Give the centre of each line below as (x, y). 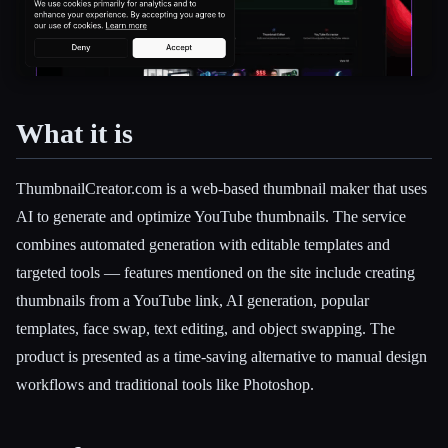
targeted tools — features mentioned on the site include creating (215, 273)
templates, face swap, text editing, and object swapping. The (205, 329)
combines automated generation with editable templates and (203, 245)
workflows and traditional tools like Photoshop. (165, 385)
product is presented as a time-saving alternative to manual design (221, 357)
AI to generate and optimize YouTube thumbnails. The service (211, 217)
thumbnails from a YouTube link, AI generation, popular (192, 301)
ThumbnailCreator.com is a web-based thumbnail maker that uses (221, 189)
